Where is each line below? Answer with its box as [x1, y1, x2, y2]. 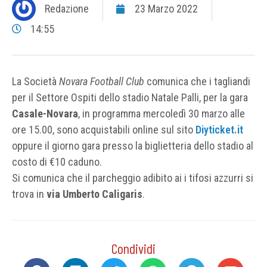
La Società [12, 74, 59, 88]
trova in [12, 187, 46, 200]
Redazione [45, 2, 89, 15]
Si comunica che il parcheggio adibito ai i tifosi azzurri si [12, 171, 253, 184]
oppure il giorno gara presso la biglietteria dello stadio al [12, 139, 253, 152]
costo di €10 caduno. [12, 155, 102, 168]
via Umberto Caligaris [46, 187, 142, 200]
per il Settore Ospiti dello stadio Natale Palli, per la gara [12, 91, 248, 104]
